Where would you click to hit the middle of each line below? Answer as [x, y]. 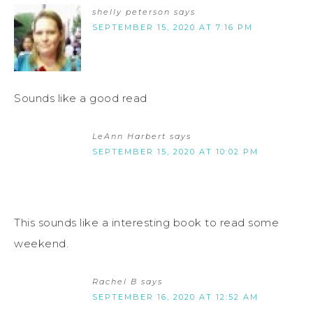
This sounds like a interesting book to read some [146, 223]
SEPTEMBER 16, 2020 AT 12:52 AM [175, 297]
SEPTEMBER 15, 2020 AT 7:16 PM [173, 28]
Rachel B [115, 282]
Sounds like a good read [81, 99]
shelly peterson [131, 12]
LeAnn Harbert [129, 137]
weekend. [41, 244]
